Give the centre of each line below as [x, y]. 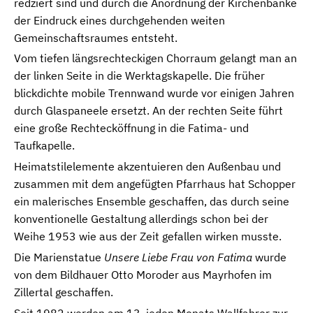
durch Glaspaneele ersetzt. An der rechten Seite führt [148, 111]
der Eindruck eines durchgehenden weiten [119, 20]
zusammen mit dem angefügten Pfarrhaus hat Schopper [155, 184]
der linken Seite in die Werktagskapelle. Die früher [139, 76]
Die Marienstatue [59, 257]
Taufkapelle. [44, 146]
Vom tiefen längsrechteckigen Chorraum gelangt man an [155, 58]
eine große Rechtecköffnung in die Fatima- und [131, 128]
